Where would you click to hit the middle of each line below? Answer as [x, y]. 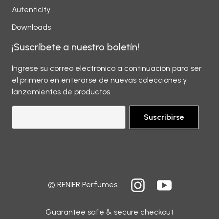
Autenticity [31, 10]
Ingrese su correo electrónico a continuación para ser [107, 68]
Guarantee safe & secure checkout [109, 212]
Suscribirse [164, 117]
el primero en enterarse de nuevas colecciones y [99, 80]
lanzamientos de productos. [62, 92]
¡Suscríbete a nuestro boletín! [76, 47]
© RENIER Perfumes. [84, 185]
